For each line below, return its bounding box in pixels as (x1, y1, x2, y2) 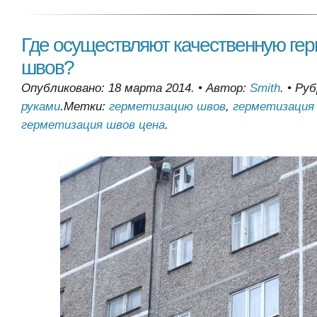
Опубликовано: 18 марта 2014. (21, 81, 195, 95)
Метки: (64, 100, 109, 113)
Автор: (206, 81, 250, 95)
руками (21, 100, 60, 113)
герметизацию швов (109, 100, 226, 113)
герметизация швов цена (21, 118, 165, 132)
